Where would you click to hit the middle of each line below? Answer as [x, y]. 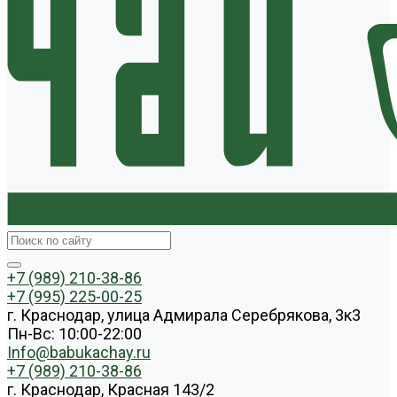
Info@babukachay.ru [79, 352]
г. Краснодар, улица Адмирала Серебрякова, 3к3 [184, 315]
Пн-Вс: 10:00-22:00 [74, 334]
